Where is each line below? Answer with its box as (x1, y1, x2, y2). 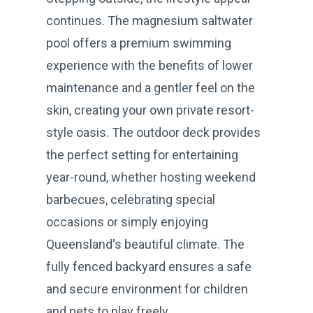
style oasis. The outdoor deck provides (46, 124, 261, 140)
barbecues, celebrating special (46, 191, 215, 207)
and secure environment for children (46, 281, 248, 296)
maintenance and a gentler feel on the (46, 80, 255, 95)
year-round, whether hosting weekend (46, 169, 256, 184)
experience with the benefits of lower (46, 57, 253, 73)
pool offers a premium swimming (46, 35, 231, 50)
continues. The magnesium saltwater (46, 13, 253, 28)
